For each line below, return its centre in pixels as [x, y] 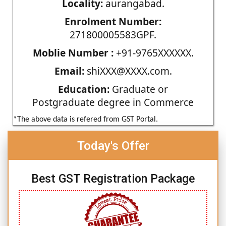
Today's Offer [113, 146]
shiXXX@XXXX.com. [128, 71]
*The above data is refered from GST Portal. [86, 119]
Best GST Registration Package [113, 179]
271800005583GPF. [113, 34]
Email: [69, 71]
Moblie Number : [73, 52]
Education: [84, 89]
